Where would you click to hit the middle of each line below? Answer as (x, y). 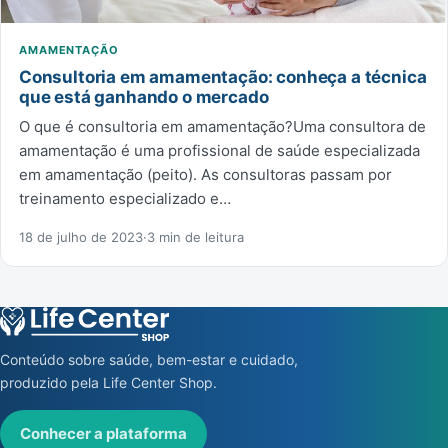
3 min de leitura (195, 236)
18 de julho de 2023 (81, 236)
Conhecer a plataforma (103, 433)
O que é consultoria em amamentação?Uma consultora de (222, 126)
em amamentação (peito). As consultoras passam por (205, 174)
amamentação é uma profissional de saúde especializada (219, 150)
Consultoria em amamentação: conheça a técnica (223, 76)
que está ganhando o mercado (144, 96)
